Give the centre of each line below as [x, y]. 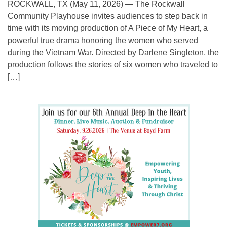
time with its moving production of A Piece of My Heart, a [108, 28]
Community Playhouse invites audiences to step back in [108, 16]
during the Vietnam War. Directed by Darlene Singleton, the [113, 53]
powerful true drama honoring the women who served [103, 41]
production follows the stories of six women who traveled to [113, 65]
